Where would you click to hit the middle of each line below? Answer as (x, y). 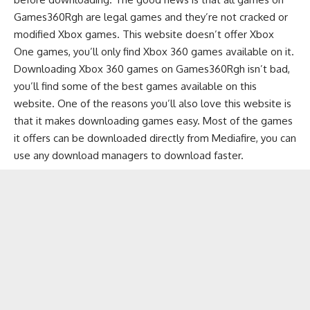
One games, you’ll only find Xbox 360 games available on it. (154, 52)
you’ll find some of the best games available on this (135, 86)
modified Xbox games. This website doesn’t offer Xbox (144, 35)
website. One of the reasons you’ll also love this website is (153, 104)
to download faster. (196, 156)
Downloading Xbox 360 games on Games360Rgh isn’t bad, (152, 69)
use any (33, 156)
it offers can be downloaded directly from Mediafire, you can (155, 138)
